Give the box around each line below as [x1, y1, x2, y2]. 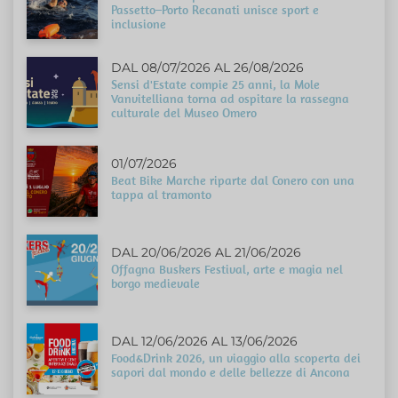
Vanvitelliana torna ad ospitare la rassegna [111, 91, 349, 107]
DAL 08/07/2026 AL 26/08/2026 [111, 60, 304, 76]
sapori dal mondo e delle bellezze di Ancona [111, 364, 350, 381]
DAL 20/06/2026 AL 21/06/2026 [111, 244, 301, 261]
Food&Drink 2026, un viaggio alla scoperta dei [111, 350, 361, 367]
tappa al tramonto [111, 187, 211, 203]
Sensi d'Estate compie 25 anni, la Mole [111, 76, 320, 93]
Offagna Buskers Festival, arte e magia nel [111, 261, 343, 278]
